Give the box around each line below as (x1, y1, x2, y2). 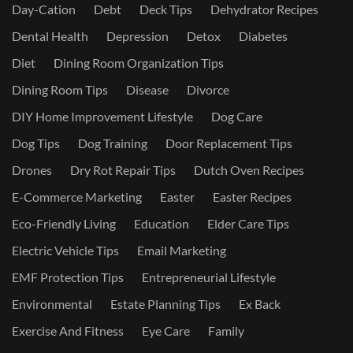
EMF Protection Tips (12, 269, 124, 284)
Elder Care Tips (207, 216, 289, 231)
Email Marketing (137, 243, 226, 258)
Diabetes (239, 28, 288, 43)
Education (134, 216, 189, 231)
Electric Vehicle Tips (12, 243, 119, 258)
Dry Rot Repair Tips (70, 162, 176, 177)
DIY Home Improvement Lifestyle (12, 109, 193, 124)
